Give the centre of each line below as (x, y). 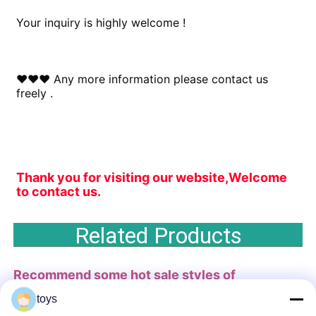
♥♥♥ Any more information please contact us (142, 79)
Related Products (158, 235)
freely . (35, 93)
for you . (111, 288)
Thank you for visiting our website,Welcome (152, 177)
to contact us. (59, 191)
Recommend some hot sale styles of (125, 274)
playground (50, 288)
